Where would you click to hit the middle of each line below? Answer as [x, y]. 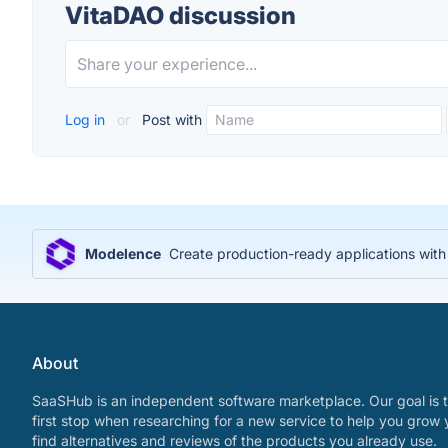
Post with [170, 119]
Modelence [123, 253]
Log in [87, 119]
